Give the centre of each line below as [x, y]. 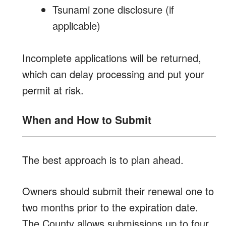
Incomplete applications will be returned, [112, 58]
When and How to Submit [87, 120]
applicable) [76, 25]
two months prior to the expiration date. [110, 207]
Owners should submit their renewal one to [118, 191]
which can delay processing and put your [113, 74]
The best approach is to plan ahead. [103, 160]
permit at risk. [53, 90]
